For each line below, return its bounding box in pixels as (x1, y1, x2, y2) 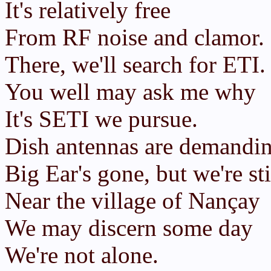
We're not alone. (5, 242, 158, 268)
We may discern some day (5, 215, 253, 241)
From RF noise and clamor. (5, 24, 264, 50)
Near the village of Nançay (5, 188, 260, 214)
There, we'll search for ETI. (5, 51, 266, 77)
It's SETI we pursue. (5, 106, 198, 132)
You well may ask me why (5, 79, 256, 105)
